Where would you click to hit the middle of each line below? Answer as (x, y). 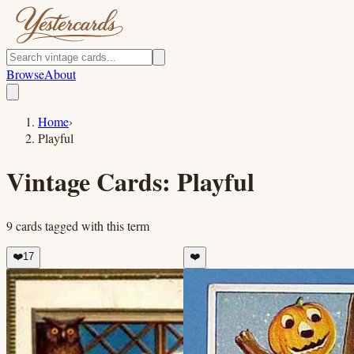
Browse (25, 74)
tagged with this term (96, 225)
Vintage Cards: (92, 182)
